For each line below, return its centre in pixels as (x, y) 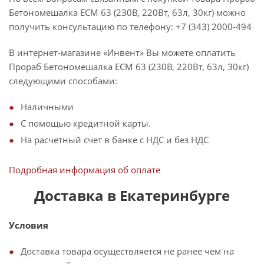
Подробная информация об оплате (85, 170)
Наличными (47, 107)
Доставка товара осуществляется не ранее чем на (127, 251)
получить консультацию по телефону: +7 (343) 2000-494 (130, 27)
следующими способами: (63, 81)
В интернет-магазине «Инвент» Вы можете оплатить (122, 52)
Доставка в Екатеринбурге (132, 195)
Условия (29, 225)
